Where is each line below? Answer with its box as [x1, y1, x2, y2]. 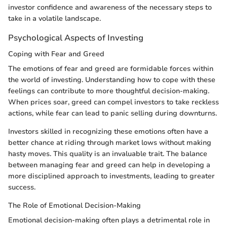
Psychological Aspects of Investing [8, 32, 143, 44]
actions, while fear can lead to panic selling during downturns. [8, 108, 217, 118]
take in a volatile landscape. [8, 14, 101, 24]
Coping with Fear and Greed [8, 49, 104, 59]
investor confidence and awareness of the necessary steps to [8, 3, 212, 13]
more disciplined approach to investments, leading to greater [8, 171, 215, 181]
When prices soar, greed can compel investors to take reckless [8, 97, 219, 107]
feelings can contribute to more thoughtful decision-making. [8, 86, 209, 96]
